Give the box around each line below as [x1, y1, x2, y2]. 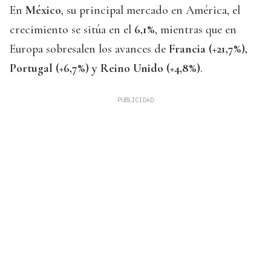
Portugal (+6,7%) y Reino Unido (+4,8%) [10, 61, 200, 76]
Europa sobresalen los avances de [10, 42, 169, 57]
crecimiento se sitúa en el [10, 22, 134, 38]
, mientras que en [155, 22, 237, 38]
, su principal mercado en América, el [61, 3, 240, 18]
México [25, 3, 61, 18]
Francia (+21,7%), [169, 42, 247, 57]
